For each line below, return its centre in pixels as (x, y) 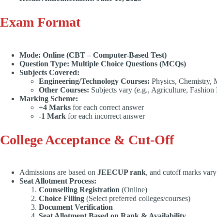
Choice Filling (62, 199)
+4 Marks (55, 107)
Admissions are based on (58, 172)
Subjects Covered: (49, 72)
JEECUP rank (122, 172)
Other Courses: (64, 90)
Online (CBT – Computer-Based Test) (105, 55)
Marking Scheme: (49, 98)
